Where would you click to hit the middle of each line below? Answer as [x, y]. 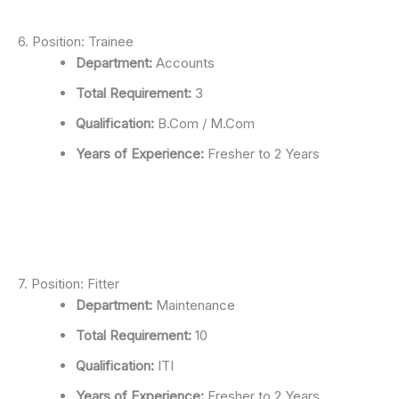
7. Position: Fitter [69, 284]
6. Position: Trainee [76, 41]
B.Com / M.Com [204, 123]
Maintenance [194, 305]
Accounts [183, 62]
